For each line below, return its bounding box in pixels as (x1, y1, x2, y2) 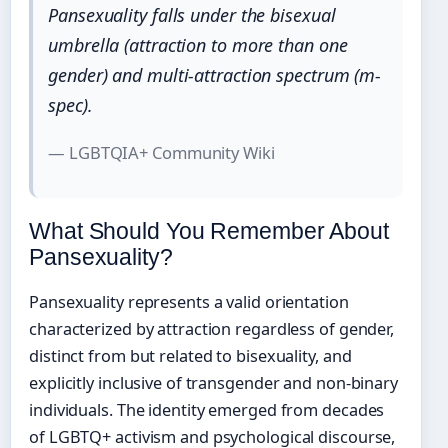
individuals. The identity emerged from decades (29, 398, 385, 421)
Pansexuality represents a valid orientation (29, 290, 349, 313)
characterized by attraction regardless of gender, (29, 317, 395, 340)
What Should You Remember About (29, 217, 389, 244)
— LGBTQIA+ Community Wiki (48, 140, 275, 164)
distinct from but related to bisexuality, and (29, 344, 352, 367)
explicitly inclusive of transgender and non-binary (29, 371, 398, 394)
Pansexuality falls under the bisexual (48, 2, 336, 27)
